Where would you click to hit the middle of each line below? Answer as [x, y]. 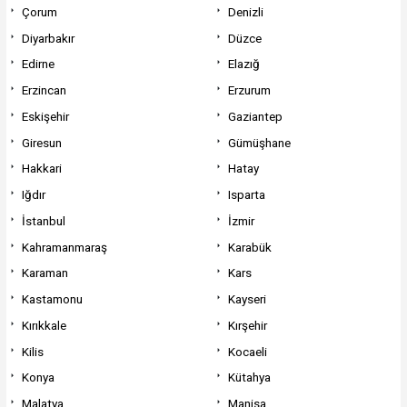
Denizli [246, 11]
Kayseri [248, 299]
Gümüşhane [260, 142]
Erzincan [44, 90]
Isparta [247, 195]
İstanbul [43, 220]
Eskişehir [45, 116]
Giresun [41, 142]
